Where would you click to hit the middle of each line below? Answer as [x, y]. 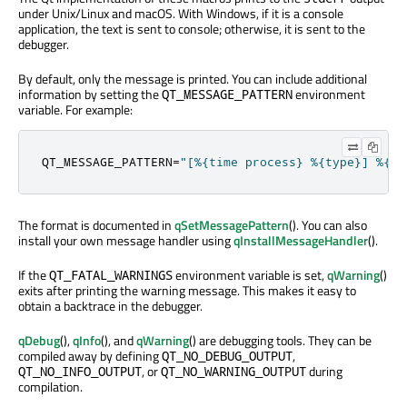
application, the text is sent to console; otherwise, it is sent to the [192, 29]
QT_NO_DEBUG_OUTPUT [227, 356]
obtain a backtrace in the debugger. [110, 306]
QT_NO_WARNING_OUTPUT [233, 372]
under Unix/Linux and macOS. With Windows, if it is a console [181, 14]
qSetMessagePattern [232, 225]
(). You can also [328, 225]
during [324, 372]
